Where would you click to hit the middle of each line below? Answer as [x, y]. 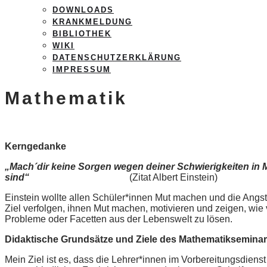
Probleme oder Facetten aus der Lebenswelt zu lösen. [119, 219]
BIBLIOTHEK [82, 34]
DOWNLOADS [83, 10]
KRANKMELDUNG [92, 22]
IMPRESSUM [82, 69]
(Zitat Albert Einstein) [123, 178]
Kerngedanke [35, 147]
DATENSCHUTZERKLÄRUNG [117, 58]
